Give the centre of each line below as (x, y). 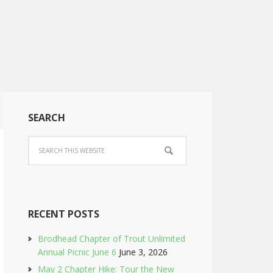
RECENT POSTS (64, 214)
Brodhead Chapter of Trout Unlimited (112, 239)
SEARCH (47, 118)
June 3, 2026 (143, 252)
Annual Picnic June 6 (77, 252)
